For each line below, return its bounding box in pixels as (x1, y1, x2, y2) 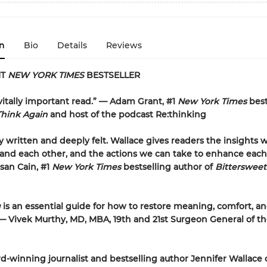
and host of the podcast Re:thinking (49, 109, 206, 120)
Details (57, 40, 87, 51)
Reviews (105, 40, 142, 51)
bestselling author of (120, 162, 215, 172)
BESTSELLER (86, 70, 140, 80)
